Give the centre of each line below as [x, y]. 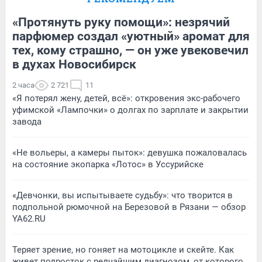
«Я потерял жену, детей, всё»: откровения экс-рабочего [126, 99]
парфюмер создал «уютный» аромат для [131, 37]
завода [27, 122]
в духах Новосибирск [74, 65]
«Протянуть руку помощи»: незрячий [121, 23]
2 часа [23, 85]
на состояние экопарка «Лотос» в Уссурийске [108, 165]
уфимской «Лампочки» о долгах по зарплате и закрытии [130, 110]
